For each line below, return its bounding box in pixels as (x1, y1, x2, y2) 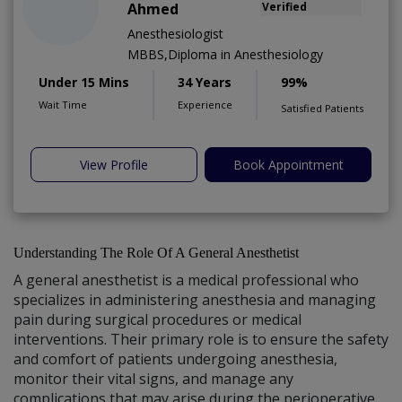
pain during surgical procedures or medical (13, 310, 301, 330)
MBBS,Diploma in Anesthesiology (127, 46, 323, 64)
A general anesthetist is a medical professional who (13, 270, 359, 291)
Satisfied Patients (281, 101, 363, 116)
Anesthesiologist (127, 25, 223, 43)
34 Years (178, 74, 232, 92)
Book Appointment (232, 156, 344, 174)
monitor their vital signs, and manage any (13, 369, 293, 389)
